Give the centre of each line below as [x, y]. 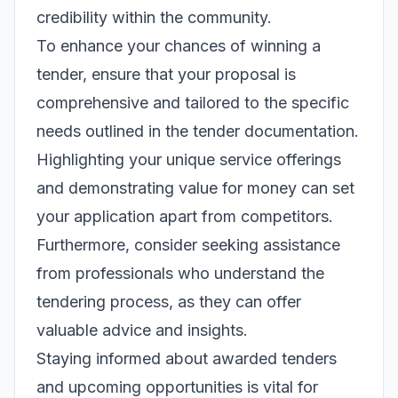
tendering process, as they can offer [169, 302]
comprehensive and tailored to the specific [193, 103]
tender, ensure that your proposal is [166, 74]
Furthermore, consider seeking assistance [188, 245]
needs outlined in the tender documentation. [198, 131]
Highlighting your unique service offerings [189, 159]
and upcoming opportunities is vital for [177, 387]
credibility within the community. [154, 17]
